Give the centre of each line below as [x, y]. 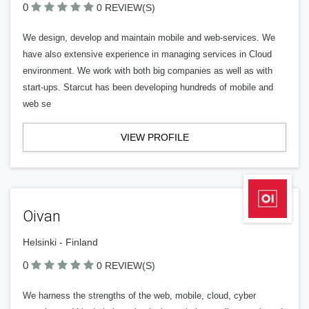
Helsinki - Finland [60, 242]
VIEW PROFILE [154, 137]
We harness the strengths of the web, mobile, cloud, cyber [139, 296]
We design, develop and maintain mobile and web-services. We [149, 38]
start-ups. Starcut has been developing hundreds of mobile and [148, 87]
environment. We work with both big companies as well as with [148, 71]
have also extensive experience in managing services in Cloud [147, 54]
